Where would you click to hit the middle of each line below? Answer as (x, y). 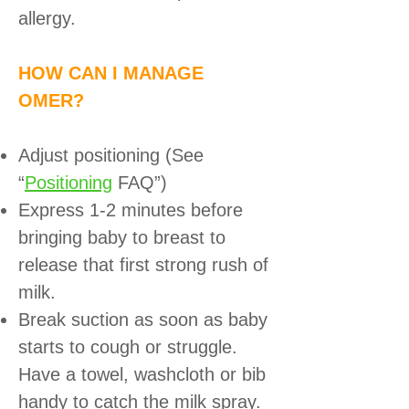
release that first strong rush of (143, 264)
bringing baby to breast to (122, 237)
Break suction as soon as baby (143, 319)
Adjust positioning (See (111, 155)
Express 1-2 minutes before (131, 210)
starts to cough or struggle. (128, 346)
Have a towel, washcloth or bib (142, 374)
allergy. (47, 18)
